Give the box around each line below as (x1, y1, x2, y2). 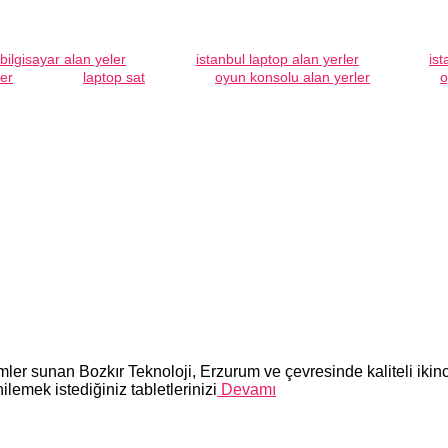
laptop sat (83, 68, 145, 85)
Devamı (217, 380, 276, 398)
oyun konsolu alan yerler (215, 68, 370, 85)
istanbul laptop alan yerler (196, 50, 359, 67)
